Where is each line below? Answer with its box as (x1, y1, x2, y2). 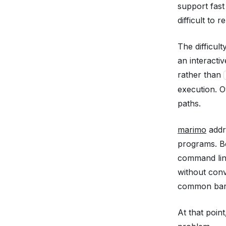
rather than (178, 69, 223, 80)
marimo (178, 124, 206, 135)
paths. (178, 98, 201, 108)
